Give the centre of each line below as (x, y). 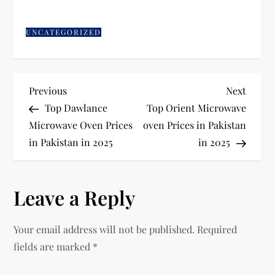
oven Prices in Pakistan (194, 125)
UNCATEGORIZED (64, 32)
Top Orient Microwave (196, 107)
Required (217, 229)
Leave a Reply (75, 197)
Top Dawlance (76, 107)
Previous (48, 90)
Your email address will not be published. (104, 229)
